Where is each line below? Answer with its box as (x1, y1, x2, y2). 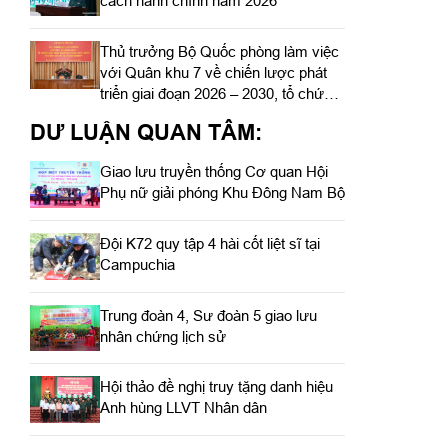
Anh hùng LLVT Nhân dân (99, 399, 267, 417)
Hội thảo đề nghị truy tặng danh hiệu (99, 378, 333, 396)
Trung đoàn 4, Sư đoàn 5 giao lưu (99, 306, 317, 324)
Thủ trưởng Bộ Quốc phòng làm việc (99, 43, 339, 61)
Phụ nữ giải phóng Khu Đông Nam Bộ (99, 184, 345, 202)
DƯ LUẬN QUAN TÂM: (29, 119, 262, 146)
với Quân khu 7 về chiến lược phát (99, 64, 327, 82)
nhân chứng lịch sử (99, 327, 226, 345)
